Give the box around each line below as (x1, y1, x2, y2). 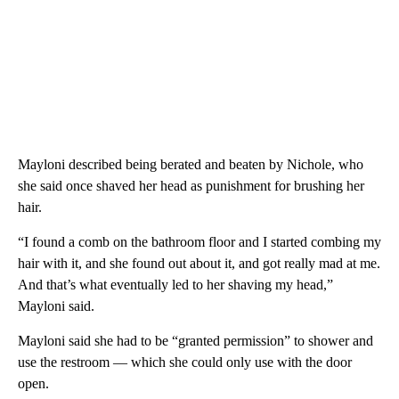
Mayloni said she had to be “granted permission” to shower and (18, 333, 373, 349)
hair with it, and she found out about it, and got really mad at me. (18, 256, 380, 272)
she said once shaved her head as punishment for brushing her (18, 178, 364, 194)
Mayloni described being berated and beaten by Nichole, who (18, 157, 363, 173)
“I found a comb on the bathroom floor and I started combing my (18, 234, 381, 250)
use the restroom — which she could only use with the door (18, 354, 352, 370)
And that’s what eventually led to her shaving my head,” (18, 277, 333, 293)
